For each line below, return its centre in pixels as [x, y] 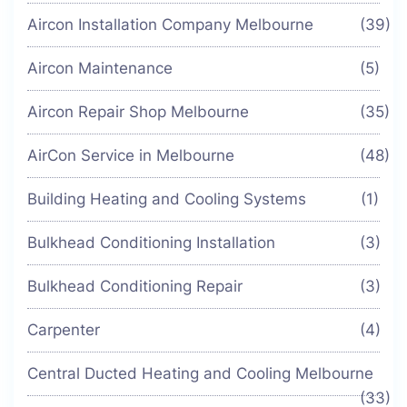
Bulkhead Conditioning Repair [135, 287]
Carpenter [64, 330]
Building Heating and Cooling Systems [167, 199]
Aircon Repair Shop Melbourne [138, 112]
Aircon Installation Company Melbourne [170, 25]
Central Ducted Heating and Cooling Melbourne [200, 374]
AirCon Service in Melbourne [131, 156]
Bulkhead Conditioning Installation [151, 243]
